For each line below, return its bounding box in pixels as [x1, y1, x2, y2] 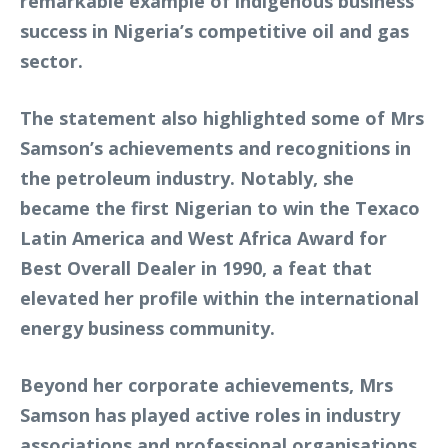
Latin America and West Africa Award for [20, 226, 387, 250]
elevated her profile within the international [20, 286, 419, 310]
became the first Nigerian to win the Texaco [20, 196, 420, 220]
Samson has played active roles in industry [20, 403, 400, 427]
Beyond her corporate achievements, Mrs [20, 373, 393, 397]
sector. [20, 49, 83, 73]
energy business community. [20, 316, 275, 340]
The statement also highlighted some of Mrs [20, 106, 424, 130]
